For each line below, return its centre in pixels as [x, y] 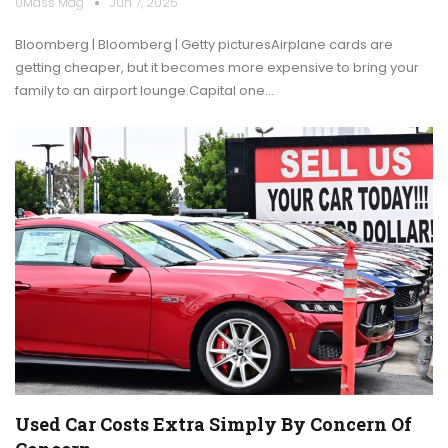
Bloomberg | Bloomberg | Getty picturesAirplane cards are [204, 45]
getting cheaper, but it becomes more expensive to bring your [217, 68]
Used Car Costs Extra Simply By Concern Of [213, 423]
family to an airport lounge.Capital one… [144, 91]
